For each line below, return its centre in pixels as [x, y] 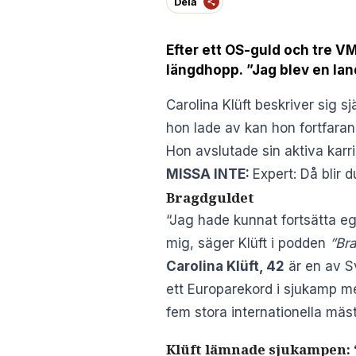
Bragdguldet [210, 197]
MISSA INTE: [209, 174]
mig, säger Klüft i [222, 243]
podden [304, 243]
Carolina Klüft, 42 [225, 266]
